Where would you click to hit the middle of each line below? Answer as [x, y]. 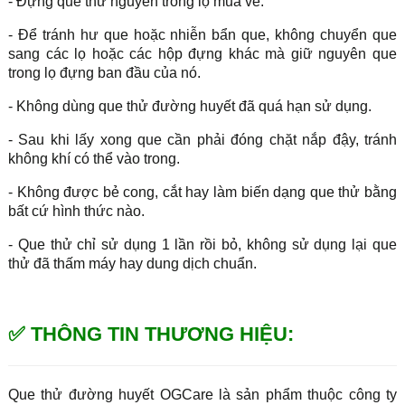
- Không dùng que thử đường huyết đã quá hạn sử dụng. [189, 106]
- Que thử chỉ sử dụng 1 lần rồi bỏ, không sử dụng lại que [202, 244]
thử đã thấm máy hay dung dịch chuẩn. [132, 263]
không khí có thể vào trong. [94, 158]
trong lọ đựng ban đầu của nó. [104, 72]
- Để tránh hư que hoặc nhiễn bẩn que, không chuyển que [202, 34]
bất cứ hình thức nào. [76, 211]
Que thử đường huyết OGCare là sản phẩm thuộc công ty [202, 394]
